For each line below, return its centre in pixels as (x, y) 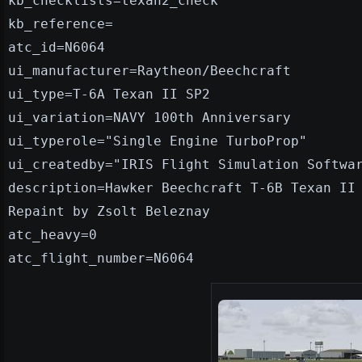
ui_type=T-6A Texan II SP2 (109, 94)
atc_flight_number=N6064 (101, 258)
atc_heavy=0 (53, 234)
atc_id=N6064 (57, 47)
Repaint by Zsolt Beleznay (109, 211)
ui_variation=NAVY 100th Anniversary (149, 117)
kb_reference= (61, 23)
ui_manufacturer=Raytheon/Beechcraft (149, 70)
